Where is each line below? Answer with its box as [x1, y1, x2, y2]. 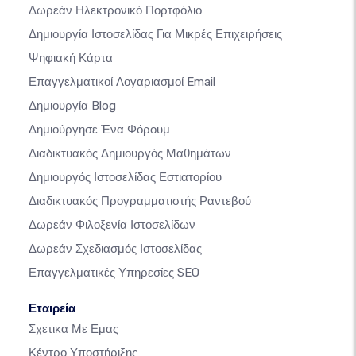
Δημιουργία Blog [29, 99, 116, 114]
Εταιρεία [29, 301, 75, 316]
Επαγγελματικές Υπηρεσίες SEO [29, 265, 199, 281]
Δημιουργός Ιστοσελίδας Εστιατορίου [29, 170, 222, 185]
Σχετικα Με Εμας [29, 322, 118, 337]
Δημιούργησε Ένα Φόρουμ [29, 122, 170, 137]
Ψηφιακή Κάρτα [29, 51, 113, 66]
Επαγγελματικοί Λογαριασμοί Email [29, 75, 215, 90]
